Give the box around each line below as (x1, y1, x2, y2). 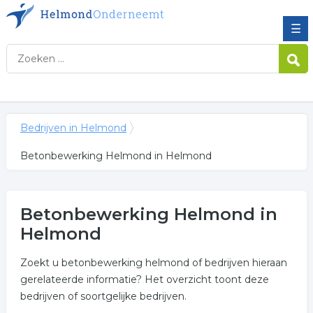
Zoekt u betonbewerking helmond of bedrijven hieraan (20, 256, 287, 269)
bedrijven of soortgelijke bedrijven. (20, 290, 187, 303)
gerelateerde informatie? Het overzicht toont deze (20, 273, 269, 286)
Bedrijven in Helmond (20, 122, 126, 134)
